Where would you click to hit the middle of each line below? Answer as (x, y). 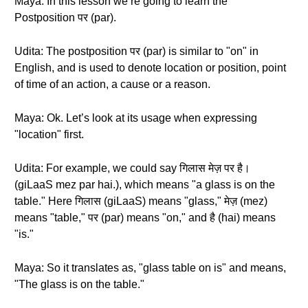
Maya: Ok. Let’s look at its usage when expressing (136, 118)
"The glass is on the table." (79, 284)
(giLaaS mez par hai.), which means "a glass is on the (145, 185)
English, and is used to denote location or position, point (150, 68)
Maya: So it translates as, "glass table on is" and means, (150, 268)
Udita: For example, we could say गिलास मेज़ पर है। (132, 168)
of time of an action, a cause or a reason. (112, 84)
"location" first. (49, 134)
